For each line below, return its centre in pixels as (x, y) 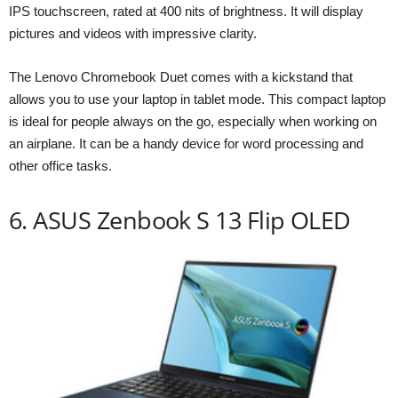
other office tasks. (60, 166)
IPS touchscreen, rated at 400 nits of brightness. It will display (186, 12)
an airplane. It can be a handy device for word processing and (186, 144)
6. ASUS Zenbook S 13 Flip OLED (180, 220)
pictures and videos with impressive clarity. (133, 34)
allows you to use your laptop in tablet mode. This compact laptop (197, 99)
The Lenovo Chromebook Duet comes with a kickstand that (181, 77)
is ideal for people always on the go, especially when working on (193, 122)
